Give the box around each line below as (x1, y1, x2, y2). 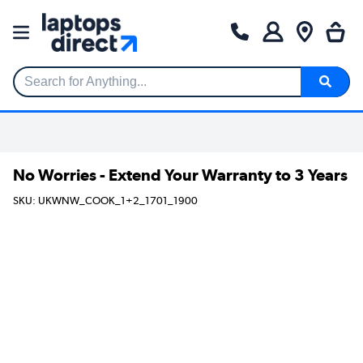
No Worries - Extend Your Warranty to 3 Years (13, 164, 348, 185)
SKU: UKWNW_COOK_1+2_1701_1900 (13, 194, 198, 207)
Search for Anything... (14, 81, 136, 96)
